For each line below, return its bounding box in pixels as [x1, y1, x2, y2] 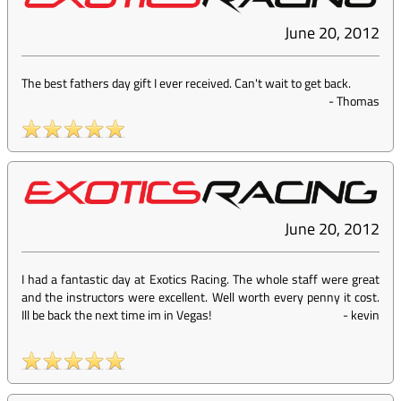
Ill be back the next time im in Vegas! [21, 305, 211, 325]
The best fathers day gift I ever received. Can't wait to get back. [21, 73, 351, 93]
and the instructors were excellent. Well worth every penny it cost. [21, 287, 380, 307]
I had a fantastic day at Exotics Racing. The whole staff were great [21, 269, 380, 289]
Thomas [337, 91, 380, 111]
